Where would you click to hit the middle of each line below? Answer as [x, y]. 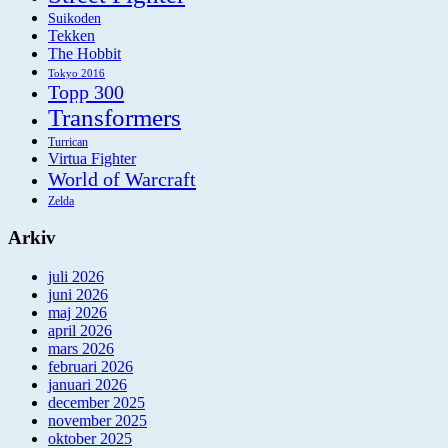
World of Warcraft [122, 178]
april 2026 [80, 331]
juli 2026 [76, 277]
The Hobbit [84, 53]
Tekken [71, 35]
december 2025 [96, 403]
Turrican [68, 142]
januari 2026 [87, 385]
